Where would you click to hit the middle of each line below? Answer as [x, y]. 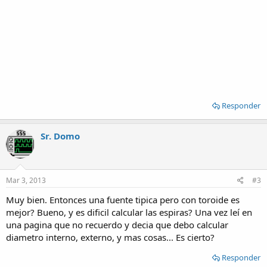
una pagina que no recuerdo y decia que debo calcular [117, 224]
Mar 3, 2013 [26, 180]
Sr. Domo [60, 136]
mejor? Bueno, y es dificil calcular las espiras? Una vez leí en [129, 212]
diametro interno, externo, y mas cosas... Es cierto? [110, 237]
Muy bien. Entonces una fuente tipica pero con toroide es [123, 199]
